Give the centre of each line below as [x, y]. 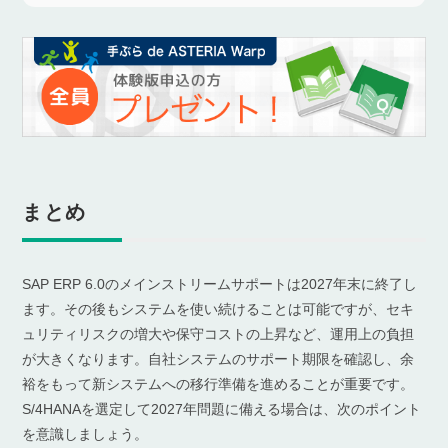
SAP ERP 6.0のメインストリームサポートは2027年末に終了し [220, 283]
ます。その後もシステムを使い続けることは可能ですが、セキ [218, 308]
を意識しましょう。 [85, 433]
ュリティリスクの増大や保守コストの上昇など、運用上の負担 [218, 333]
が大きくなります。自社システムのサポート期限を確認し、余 [218, 358]
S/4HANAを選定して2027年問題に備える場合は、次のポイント [222, 408]
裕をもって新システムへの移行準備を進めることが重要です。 [218, 383]
